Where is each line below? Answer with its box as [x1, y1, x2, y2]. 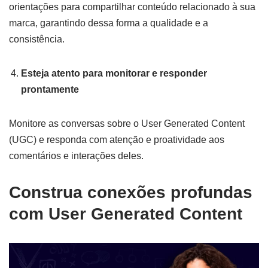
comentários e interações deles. [9, 151, 144, 162]
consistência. [9, 34, 65, 45]
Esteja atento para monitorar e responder [21, 68, 207, 79]
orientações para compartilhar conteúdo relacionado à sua [9, 2, 255, 13]
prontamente [21, 84, 79, 95]
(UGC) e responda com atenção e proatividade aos [9, 135, 224, 145]
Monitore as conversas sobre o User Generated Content [9, 118, 245, 129]
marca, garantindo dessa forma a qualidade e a [9, 18, 208, 29]
